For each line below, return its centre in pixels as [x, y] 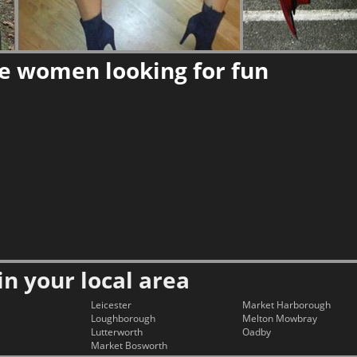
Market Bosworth [129, 345]
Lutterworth [117, 332]
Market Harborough [286, 305]
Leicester [111, 305]
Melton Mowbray [280, 318]
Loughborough [123, 318]
